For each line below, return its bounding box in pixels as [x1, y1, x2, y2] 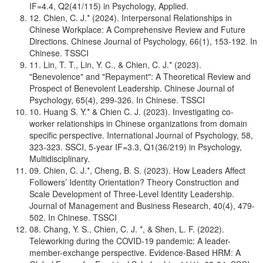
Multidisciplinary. [29, 153, 90, 164]
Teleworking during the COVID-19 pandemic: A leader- [29, 235, 231, 247]
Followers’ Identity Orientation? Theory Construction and [29, 176, 239, 188]
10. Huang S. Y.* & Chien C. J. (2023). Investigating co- [29, 106, 234, 117]
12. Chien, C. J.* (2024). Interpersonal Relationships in [29, 12, 232, 23]
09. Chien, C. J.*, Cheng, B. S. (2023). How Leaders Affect [29, 164, 245, 176]
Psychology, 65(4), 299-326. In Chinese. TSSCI [29, 94, 205, 106]
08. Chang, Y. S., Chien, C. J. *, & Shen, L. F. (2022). [29, 223, 224, 235]
